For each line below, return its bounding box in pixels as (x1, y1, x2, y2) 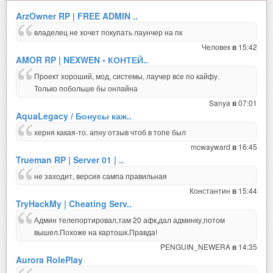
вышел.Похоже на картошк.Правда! (34, 227, 157, 238)
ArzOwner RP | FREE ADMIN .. (16, 10, 138, 23)
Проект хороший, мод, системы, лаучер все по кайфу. (34, 71, 219, 82)
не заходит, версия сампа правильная (34, 171, 167, 182)
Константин (190, 185, 232, 196)
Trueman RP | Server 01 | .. (16, 154, 124, 166)
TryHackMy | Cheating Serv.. (16, 197, 132, 210)
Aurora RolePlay (16, 253, 83, 266)
